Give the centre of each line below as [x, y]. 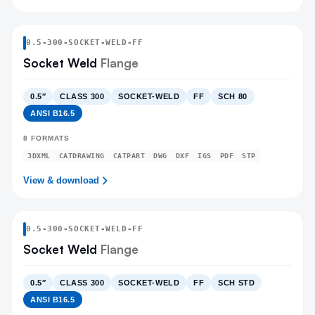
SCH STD [237, 283]
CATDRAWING [82, 156]
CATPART [129, 156]
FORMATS [49, 138]
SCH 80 [233, 96]
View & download [61, 180]
